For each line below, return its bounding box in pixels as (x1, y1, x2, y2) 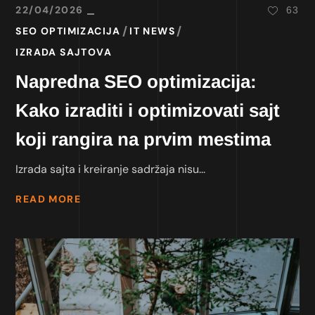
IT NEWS (129, 24, 176, 37)
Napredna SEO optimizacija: (15, 70, 257, 92)
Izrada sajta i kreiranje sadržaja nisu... (15, 161, 206, 176)
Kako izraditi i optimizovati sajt (15, 99, 281, 121)
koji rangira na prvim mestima (15, 128, 271, 150)
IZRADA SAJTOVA (15, 45, 112, 58)
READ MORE (15, 193, 82, 206)
